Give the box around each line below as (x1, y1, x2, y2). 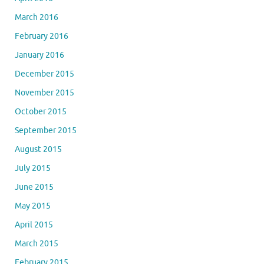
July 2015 (15, 163, 51, 173)
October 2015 (15, 106, 67, 117)
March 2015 (15, 238, 58, 249)
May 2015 (15, 200, 51, 211)
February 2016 (15, 31, 68, 41)
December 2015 (15, 68, 74, 79)
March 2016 (15, 12, 58, 22)
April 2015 (15, 219, 53, 230)
